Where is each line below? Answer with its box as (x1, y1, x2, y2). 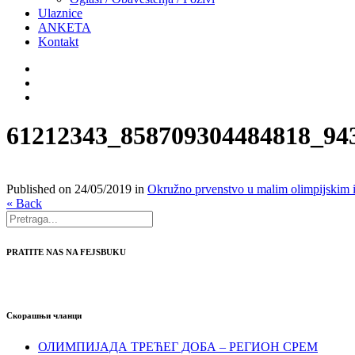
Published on (6, 181, 74, 196)
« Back (6, 196, 42, 210)
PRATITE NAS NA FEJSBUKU (6, 246, 126, 257)
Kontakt (38, 35, 78, 48)
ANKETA (38, 21, 91, 34)
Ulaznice (38, 6, 82, 20)
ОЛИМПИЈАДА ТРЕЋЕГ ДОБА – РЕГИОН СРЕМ (38, 339, 318, 353)
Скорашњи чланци (6, 310, 82, 320)
